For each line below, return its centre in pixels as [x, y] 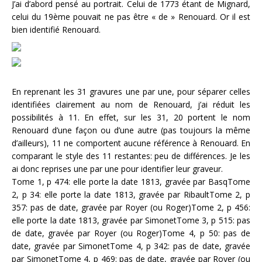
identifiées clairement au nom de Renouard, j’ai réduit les [131, 104]
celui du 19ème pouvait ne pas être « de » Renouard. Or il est [131, 16]
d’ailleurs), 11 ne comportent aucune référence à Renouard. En [131, 143]
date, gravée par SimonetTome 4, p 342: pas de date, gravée [131, 246]
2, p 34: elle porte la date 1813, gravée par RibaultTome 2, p [131, 194]
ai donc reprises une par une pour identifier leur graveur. [117, 168]
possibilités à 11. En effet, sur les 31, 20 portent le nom [131, 117]
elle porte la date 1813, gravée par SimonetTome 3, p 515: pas [131, 220]
